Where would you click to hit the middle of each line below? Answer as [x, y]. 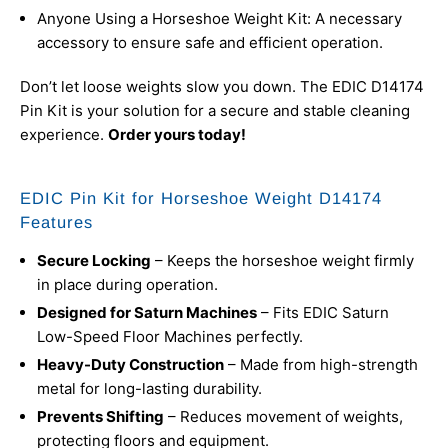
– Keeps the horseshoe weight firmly [284, 261]
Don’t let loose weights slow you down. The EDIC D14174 [222, 87]
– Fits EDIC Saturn [325, 313]
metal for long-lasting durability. [149, 389]
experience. [62, 135]
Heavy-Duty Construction [130, 365]
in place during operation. [127, 285]
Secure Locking [94, 261]
